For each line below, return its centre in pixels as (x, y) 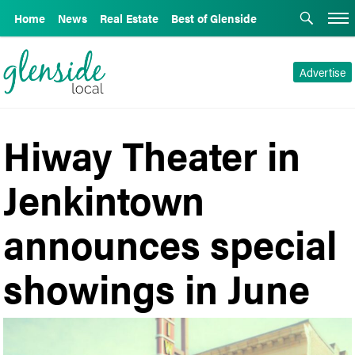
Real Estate (129, 18)
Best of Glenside (214, 18)
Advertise (322, 72)
